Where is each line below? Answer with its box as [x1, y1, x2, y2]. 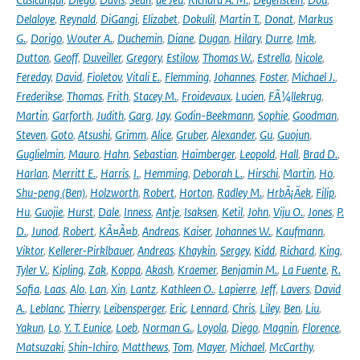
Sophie [258, 108, 288, 123]
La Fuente [282, 262, 326, 277]
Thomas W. [202, 50, 252, 65]
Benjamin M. [221, 262, 277, 277]
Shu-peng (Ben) [16, 185, 85, 200]
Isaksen [184, 204, 217, 219]
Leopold [239, 146, 275, 162]
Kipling [52, 262, 84, 277]
